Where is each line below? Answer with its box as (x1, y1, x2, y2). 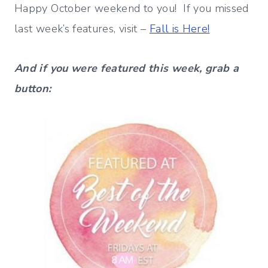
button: (14, 81, 51, 96)
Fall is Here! (149, 21, 210, 36)
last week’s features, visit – (14, 21, 150, 36)
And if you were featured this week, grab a (14, 60, 239, 75)
